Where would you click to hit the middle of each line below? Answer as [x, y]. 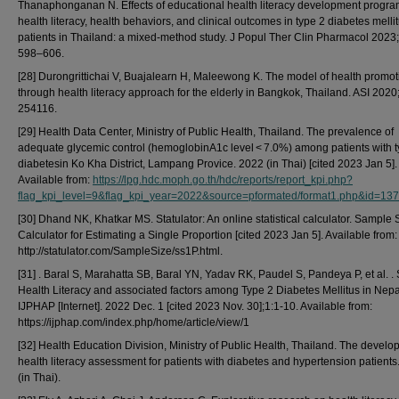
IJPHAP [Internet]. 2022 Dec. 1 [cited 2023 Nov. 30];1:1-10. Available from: [195, 306]
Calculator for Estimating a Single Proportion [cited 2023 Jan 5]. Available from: [208, 235]
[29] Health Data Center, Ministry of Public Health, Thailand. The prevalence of [206, 132]
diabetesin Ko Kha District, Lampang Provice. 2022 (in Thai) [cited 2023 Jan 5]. [208, 164]
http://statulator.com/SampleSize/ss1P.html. [120, 251]
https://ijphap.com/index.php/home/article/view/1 [134, 322]
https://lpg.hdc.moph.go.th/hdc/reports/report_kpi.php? [223, 180]
